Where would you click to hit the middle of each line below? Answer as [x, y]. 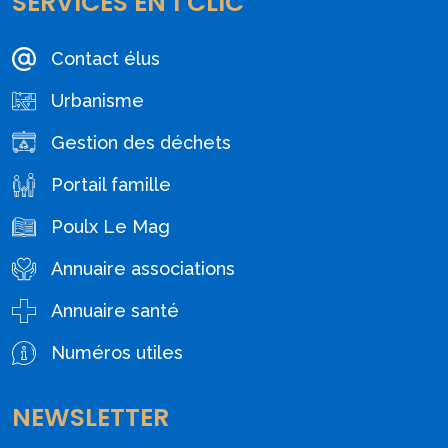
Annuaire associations [143, 269]
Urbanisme [97, 101]
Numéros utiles [117, 353]
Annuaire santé [115, 311]
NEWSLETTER [90, 418]
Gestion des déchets [141, 143]
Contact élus [105, 59]
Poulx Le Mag [110, 227]
